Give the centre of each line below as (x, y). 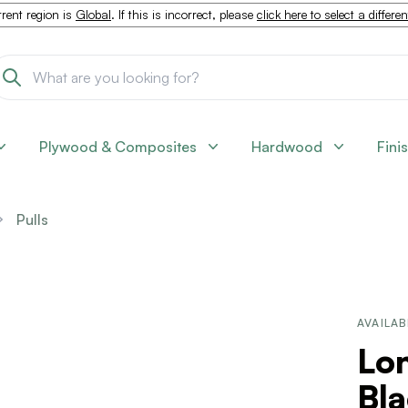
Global (93, 15)
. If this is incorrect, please (184, 15)
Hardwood (287, 147)
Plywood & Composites (118, 147)
